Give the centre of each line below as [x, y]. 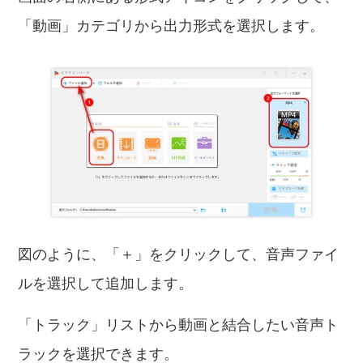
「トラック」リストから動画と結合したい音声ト [179, 325]
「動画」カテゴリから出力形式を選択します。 [171, 26]
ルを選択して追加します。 [106, 284]
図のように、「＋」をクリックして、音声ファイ [179, 254]
